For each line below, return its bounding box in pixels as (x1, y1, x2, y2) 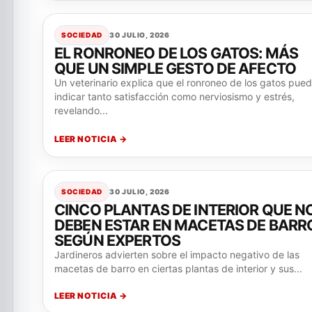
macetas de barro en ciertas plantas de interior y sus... (54, 263, 302, 274)
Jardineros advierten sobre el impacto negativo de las (54, 249, 299, 260)
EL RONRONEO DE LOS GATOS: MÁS (54, 44, 299, 62)
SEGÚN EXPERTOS (54, 231, 180, 249)
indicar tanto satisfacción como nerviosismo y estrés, (54, 91, 295, 102)
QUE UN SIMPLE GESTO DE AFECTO (54, 59, 297, 77)
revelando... (54, 104, 108, 116)
